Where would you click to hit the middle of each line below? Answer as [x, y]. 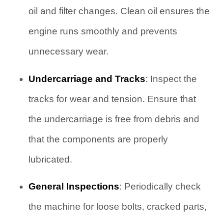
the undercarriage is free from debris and [114, 119]
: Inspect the [171, 79]
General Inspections [74, 187]
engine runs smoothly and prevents [103, 31]
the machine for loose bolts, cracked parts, [117, 207]
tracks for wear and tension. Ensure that [112, 99]
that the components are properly [98, 139]
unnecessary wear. [68, 52]
